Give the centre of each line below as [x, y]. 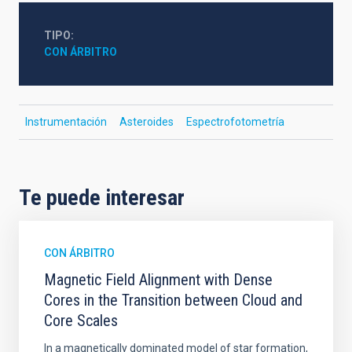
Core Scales [81, 321]
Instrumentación [66, 122]
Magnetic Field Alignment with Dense [158, 280]
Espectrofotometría [235, 122]
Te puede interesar [102, 198]
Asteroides [147, 122]
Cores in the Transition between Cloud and [173, 300]
